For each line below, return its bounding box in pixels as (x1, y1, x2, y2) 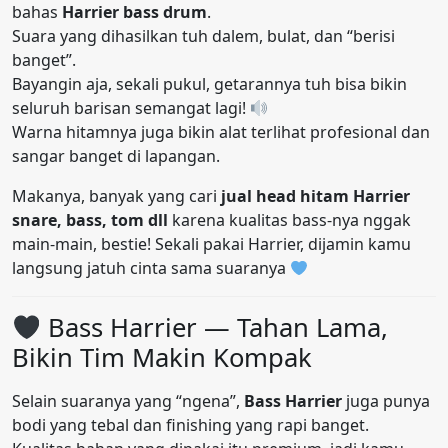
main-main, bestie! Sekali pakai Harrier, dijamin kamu (12, 233, 411, 256)
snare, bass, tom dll (12, 209, 168, 232)
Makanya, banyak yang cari (12, 185, 221, 208)
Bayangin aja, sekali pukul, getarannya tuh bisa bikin (12, 73, 407, 96)
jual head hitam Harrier (221, 185, 410, 208)
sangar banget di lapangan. (12, 145, 220, 168)
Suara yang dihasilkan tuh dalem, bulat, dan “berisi (12, 25, 395, 48)
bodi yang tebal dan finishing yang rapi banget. (12, 414, 369, 437)
